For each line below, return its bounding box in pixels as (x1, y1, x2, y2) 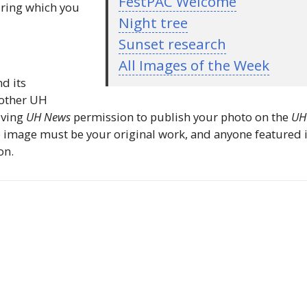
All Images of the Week (119, 55, 270, 75)
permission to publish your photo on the (71, 108, 292, 125)
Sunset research (119, 34, 227, 53)
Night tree (119, 12, 188, 32)
